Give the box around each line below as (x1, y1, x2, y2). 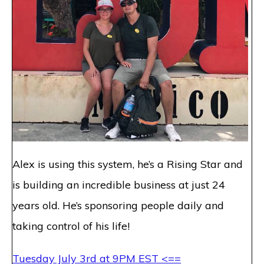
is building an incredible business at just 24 (12, 177, 225, 192)
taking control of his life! (12, 219, 130, 233)
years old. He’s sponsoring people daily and (12, 198, 224, 212)
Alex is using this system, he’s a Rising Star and (12, 157, 243, 171)
